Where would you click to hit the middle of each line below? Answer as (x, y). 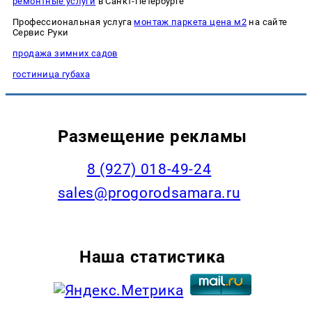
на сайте (267, 22)
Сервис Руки (41, 32)
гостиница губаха (52, 74)
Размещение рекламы (153, 136)
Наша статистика (153, 256)
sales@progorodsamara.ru (149, 193)
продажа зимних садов (65, 53)
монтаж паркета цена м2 (190, 22)
